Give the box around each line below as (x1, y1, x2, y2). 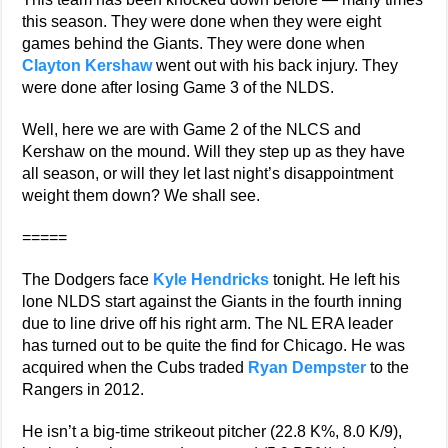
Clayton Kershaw (22, 57, 153, 74)
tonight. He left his (269, 271, 401, 288)
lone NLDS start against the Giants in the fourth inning (22, 293, 403, 310)
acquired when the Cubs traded (22, 359, 249, 376)
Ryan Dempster (248, 359, 367, 376)
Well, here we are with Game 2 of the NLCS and (22, 121, 362, 138)
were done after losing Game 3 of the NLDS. (22, 79, 335, 96)
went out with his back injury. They (152, 57, 399, 74)
